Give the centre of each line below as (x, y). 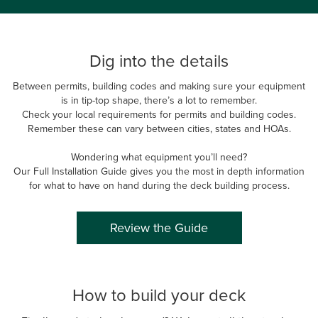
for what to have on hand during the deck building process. (159, 185)
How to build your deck (159, 295)
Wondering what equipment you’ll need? (159, 157)
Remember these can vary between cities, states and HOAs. (159, 128)
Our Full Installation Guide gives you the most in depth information (159, 171)
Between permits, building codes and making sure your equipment (159, 86)
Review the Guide (159, 228)
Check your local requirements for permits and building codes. (159, 114)
